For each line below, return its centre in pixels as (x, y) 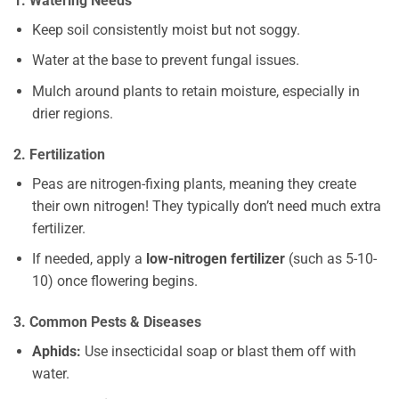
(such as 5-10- (330, 259)
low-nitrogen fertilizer (215, 259)
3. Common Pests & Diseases (107, 322)
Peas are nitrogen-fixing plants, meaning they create (194, 183)
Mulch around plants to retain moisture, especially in (195, 91)
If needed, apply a (89, 259)
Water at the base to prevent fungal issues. (165, 61)
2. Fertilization (59, 154)
